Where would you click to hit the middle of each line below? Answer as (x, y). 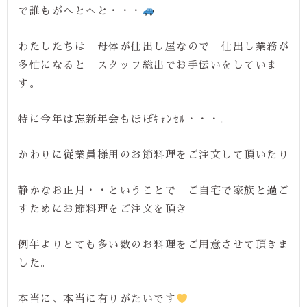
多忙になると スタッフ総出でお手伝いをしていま (148, 65)
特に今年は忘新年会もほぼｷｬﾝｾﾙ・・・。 (125, 119)
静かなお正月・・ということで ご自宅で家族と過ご (153, 191)
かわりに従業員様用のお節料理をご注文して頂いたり (153, 155)
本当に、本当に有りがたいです (97, 299)
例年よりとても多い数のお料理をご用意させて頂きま (153, 245)
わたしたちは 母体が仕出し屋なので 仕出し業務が (153, 47)
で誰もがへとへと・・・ (80, 11)
